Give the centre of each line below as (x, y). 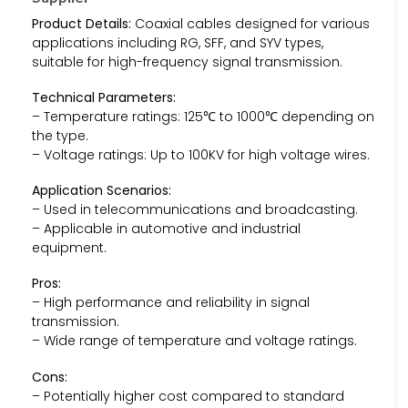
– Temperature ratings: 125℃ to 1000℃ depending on (203, 116)
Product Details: (82, 23)
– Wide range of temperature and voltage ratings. (194, 341)
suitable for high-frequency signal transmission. (187, 61)
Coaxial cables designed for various (250, 23)
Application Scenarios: (102, 191)
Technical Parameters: (104, 97)
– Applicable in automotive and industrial (166, 229)
